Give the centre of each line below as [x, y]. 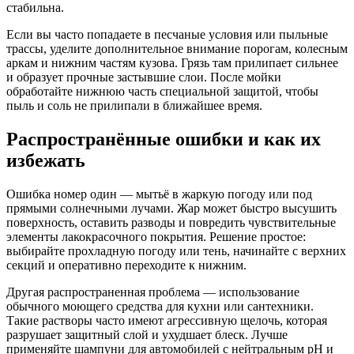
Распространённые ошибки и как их [164, 139]
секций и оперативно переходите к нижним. [126, 265]
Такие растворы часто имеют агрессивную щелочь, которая [167, 321]
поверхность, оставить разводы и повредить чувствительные [171, 223]
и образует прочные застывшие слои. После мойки [144, 77]
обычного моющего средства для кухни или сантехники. [160, 307]
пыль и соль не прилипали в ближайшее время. [134, 106]
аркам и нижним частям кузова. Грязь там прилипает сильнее [172, 63]
